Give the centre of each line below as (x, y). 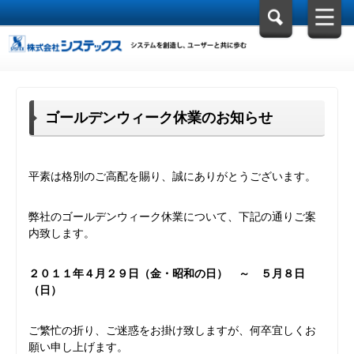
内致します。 (62, 233)
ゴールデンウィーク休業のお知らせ (159, 118)
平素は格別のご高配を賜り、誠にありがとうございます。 (172, 176)
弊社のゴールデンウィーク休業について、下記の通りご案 (172, 217)
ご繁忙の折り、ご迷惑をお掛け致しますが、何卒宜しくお (172, 330)
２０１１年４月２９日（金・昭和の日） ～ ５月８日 (167, 273)
